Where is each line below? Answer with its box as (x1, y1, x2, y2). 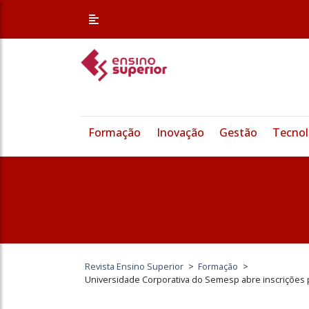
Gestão (219, 125, 257, 141)
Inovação (156, 125, 204, 141)
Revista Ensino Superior (85, 260, 184, 273)
